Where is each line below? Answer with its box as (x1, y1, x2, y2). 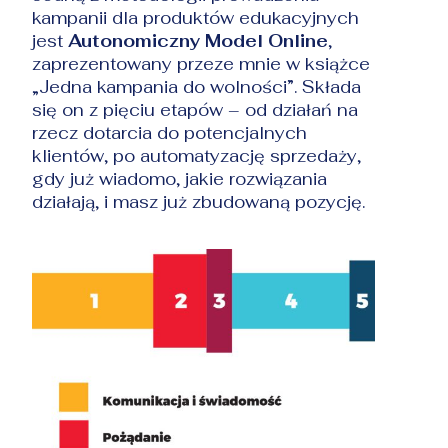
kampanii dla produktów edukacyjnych (32, 6, 360, 29)
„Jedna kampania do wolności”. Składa (32, 75, 362, 98)
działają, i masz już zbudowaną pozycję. (32, 190, 366, 213)
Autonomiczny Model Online (68, 29, 329, 52)
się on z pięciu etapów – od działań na (32, 98, 359, 121)
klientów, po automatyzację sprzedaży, (32, 144, 362, 167)
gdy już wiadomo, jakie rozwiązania (32, 167, 328, 190)
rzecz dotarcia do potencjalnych (32, 121, 308, 144)
